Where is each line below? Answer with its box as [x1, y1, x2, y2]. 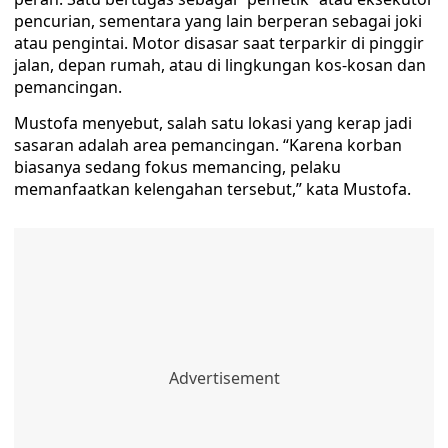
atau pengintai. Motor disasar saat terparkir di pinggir [14, 32, 424, 54]
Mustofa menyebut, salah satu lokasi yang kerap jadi [14, 112, 412, 134]
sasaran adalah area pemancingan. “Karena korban [14, 134, 402, 156]
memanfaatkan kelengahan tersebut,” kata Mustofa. [14, 178, 411, 200]
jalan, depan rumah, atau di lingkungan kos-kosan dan [14, 54, 426, 76]
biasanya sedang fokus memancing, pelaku [14, 156, 341, 178]
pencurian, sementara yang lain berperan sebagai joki [14, 10, 422, 32]
